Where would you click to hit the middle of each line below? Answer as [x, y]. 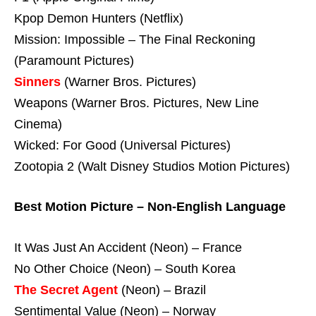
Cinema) [38, 124]
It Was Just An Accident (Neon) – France [128, 248]
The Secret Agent [66, 290]
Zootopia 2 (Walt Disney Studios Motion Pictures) [152, 166]
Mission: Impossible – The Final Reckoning [135, 39]
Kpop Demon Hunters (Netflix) [99, 18]
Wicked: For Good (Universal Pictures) [122, 145]
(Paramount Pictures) [74, 60]
